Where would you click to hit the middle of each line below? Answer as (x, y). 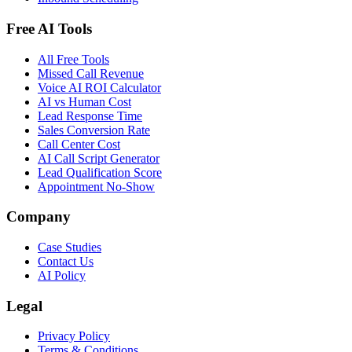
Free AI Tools (49, 28)
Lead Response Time (90, 115)
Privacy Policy (74, 336)
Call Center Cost (79, 144)
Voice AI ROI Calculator (99, 87)
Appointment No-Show (96, 186)
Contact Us (66, 261)
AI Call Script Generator (99, 158)
